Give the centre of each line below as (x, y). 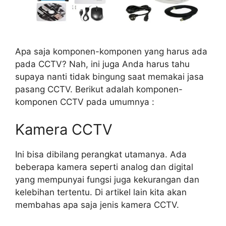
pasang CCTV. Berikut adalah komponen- (99, 89)
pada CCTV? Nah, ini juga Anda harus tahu (102, 64)
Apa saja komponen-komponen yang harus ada (111, 51)
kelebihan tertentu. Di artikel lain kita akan (101, 192)
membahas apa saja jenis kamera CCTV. (97, 205)
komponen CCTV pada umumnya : (85, 102)
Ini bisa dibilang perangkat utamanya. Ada (101, 155)
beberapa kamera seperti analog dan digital (104, 167)
